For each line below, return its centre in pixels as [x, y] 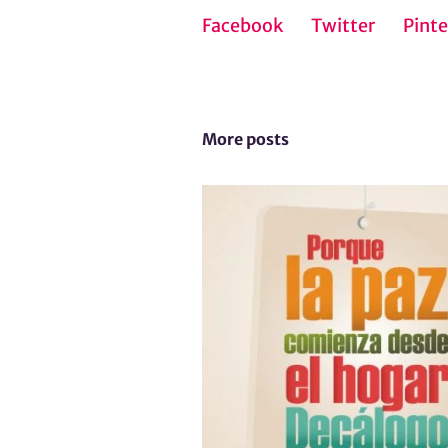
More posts [245, 139]
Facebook [242, 26]
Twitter [343, 26]
